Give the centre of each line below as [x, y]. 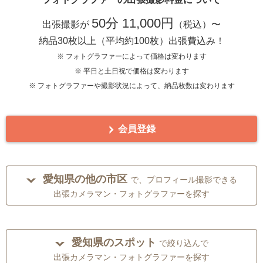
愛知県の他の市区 [85, 179]
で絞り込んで [183, 243]
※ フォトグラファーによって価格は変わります [131, 57]
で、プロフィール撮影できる [183, 180]
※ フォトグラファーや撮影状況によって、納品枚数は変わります [131, 86]
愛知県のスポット [114, 243]
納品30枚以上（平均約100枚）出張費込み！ [131, 41]
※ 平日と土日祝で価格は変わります [131, 71]
